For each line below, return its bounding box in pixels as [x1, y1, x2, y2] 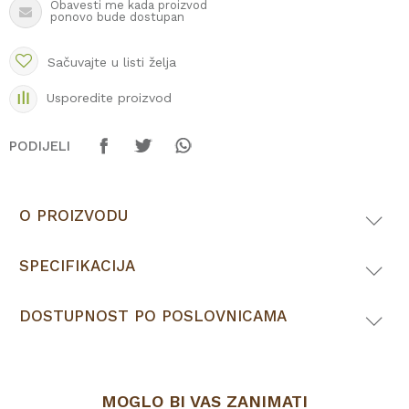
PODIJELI [9, 138, 70, 154]
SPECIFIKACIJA [19, 257, 135, 275]
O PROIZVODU [19, 206, 128, 225]
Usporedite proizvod [47, 90, 172, 105]
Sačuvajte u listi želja [47, 55, 176, 69]
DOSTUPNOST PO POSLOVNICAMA [19, 307, 287, 325]
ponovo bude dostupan [50, 10, 184, 24]
